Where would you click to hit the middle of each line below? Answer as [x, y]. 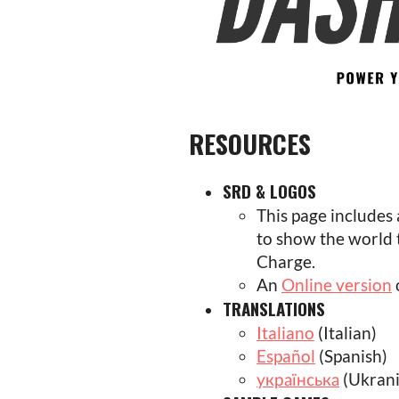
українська [298, 379]
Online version [337, 285]
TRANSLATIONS [274, 309]
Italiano [285, 333]
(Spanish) [351, 356]
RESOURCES [250, 144]
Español [286, 356]
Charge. [286, 262]
